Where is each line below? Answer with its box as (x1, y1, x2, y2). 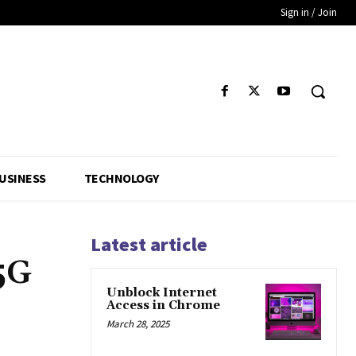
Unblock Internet (106, 285, 217, 301)
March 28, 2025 (106, 317, 169, 331)
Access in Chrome (106, 298, 220, 314)
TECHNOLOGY (83, 170, 159, 187)
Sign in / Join (281, 6, 337, 19)
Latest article (91, 232, 207, 257)
